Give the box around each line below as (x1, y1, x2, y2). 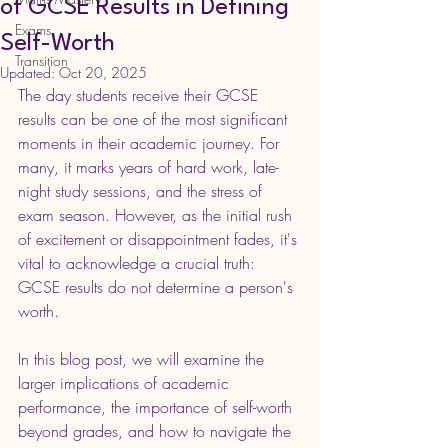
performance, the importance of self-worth (18, 395, 297, 418)
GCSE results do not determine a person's (18, 275, 298, 298)
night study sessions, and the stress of (18, 179, 267, 202)
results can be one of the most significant (18, 107, 292, 130)
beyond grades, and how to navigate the (18, 419, 296, 442)
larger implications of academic (18, 371, 234, 394)
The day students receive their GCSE (18, 83, 263, 106)
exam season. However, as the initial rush (18, 203, 297, 226)
